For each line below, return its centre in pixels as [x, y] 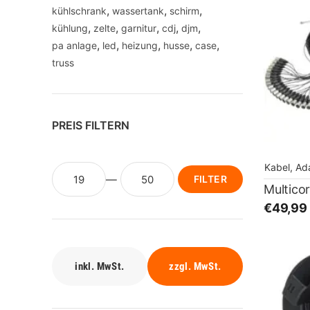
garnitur [139, 28]
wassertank [138, 11]
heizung [140, 45]
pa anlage [74, 45]
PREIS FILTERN [91, 125]
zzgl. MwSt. [195, 266]
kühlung [70, 28]
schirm [184, 11]
